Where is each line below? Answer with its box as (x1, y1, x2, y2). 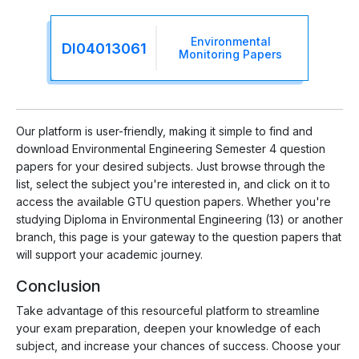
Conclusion (16, 276, 101, 296)
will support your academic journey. (16, 248, 203, 262)
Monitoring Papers (179, 47, 283, 62)
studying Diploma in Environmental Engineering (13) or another (16, 212, 343, 227)
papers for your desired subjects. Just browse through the (16, 159, 325, 174)
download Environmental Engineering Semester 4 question (16, 142, 325, 156)
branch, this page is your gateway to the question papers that (16, 230, 341, 244)
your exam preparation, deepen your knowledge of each (16, 321, 321, 336)
